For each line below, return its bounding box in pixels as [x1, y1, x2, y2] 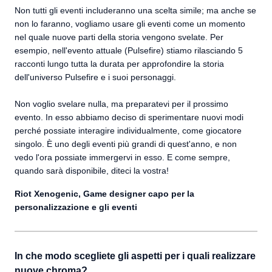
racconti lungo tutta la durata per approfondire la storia [15, 59, 224, 69]
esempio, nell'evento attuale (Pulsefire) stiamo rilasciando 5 [15, 46, 243, 55]
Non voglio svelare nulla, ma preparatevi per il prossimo [15, 99, 228, 109]
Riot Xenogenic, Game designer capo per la [15, 189, 194, 199]
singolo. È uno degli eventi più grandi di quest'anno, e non [15, 139, 237, 149]
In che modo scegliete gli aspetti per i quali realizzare [15, 251, 256, 261]
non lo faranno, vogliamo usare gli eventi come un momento [15, 19, 245, 29]
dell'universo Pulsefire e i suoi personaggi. [15, 72, 176, 82]
